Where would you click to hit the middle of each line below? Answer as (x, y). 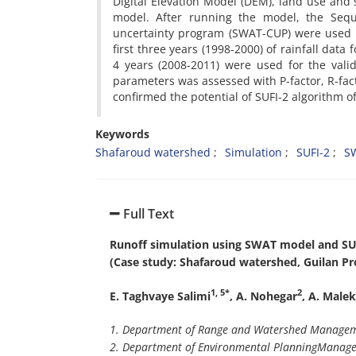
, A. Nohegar (263, 296)
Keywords (122, 134)
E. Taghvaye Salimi (160, 296)
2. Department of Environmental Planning (213, 346)
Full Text (147, 214)
